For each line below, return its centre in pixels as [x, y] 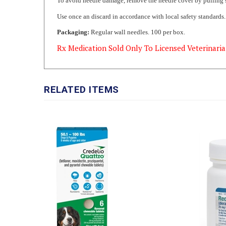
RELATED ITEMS [81, 74]
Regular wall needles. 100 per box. [137, 16]
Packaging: [73, 16]
